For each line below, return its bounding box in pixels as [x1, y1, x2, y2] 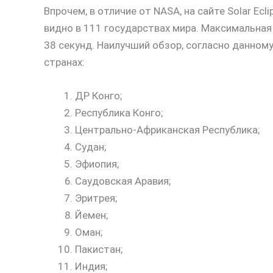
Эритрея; [75, 192, 117, 205]
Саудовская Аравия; [75, 175, 171, 188]
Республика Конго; [75, 107, 163, 119]
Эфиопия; [75, 158, 119, 171]
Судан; [75, 141, 106, 154]
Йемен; [75, 209, 108, 222]
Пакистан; [75, 243, 122, 256]
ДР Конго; [75, 90, 122, 102]
